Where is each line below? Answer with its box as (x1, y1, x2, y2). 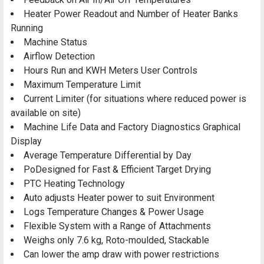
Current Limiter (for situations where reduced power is (24, 93, 246, 105)
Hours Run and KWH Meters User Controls (24, 65, 197, 77)
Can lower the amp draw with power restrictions (24, 249, 219, 260)
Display (11, 136, 42, 147)
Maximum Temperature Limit (24, 79, 141, 91)
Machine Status (24, 37, 87, 48)
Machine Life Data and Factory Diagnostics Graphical (24, 121, 240, 133)
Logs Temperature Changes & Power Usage (24, 206, 204, 218)
